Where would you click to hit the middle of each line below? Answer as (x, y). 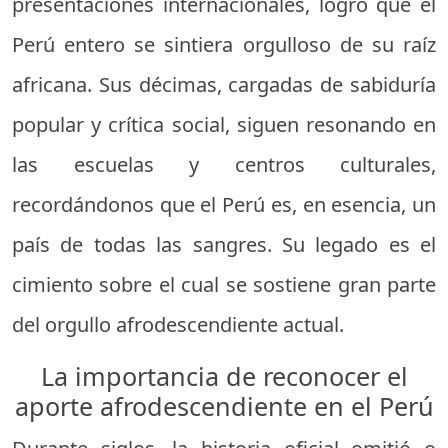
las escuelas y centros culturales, (224, 164)
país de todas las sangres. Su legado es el (224, 244)
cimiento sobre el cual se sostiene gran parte (224, 284)
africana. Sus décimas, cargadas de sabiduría (224, 84)
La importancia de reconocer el (224, 375)
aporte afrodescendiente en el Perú (224, 405)
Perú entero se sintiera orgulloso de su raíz (224, 44)
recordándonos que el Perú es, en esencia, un (224, 204)
